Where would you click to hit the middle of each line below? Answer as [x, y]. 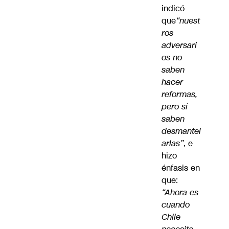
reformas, [179, 95]
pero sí [175, 107]
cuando [176, 205]
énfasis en [181, 168]
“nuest [188, 21]
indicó [173, 9]
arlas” [173, 144]
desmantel [181, 131]
